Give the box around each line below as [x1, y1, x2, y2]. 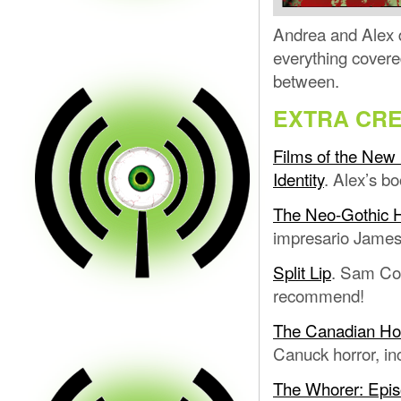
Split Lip [273, 260, 331, 285]
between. [273, 67, 339, 92]
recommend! [273, 283, 364, 308]
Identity [273, 166, 324, 192]
